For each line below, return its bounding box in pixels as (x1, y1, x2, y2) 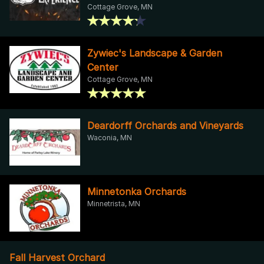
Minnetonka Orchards (87, 185, 186, 197)
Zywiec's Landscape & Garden (87, 47, 222, 59)
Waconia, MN (87, 133, 132, 142)
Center (87, 61, 118, 73)
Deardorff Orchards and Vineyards (87, 119, 243, 131)
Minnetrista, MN (87, 199, 140, 208)
